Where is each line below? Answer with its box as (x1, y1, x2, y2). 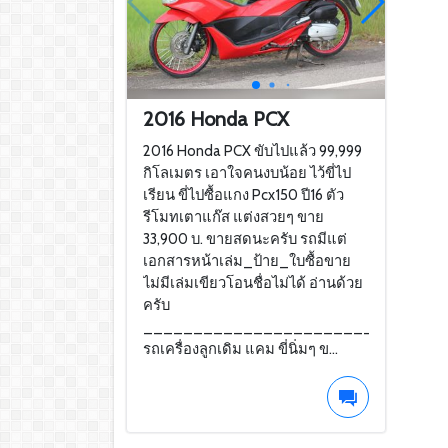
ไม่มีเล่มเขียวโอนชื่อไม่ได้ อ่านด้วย (143, 273, 363, 292)
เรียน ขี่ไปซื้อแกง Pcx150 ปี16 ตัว (143, 185, 344, 204)
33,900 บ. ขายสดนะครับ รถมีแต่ (143, 229, 347, 248)
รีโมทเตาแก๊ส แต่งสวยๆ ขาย (143, 207, 324, 226)
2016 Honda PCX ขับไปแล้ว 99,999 (143, 141, 362, 160)
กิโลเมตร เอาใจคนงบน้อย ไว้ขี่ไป (143, 163, 351, 182)
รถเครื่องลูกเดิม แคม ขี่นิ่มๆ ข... (143, 339, 338, 358)
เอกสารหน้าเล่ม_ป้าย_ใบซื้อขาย (143, 251, 351, 270)
